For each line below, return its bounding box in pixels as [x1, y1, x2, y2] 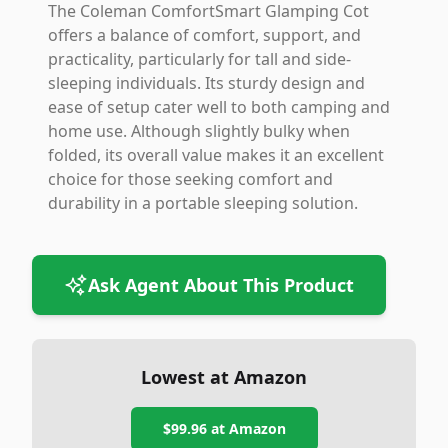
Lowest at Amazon [141, 365, 307, 389]
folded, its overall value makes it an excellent [48, 144, 384, 166]
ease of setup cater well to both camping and [48, 96, 390, 118]
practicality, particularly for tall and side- [48, 48, 351, 70]
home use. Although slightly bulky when [48, 120, 350, 142]
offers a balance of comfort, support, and [48, 24, 361, 46]
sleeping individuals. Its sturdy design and [48, 72, 365, 94]
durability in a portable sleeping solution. [48, 192, 358, 214]
